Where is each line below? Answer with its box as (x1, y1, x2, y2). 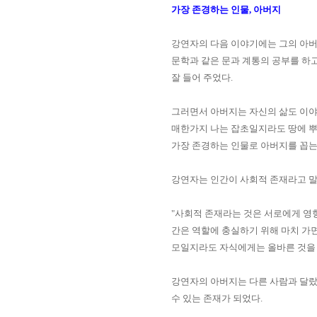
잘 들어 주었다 (171, 72, 231, 83)
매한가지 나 (171, 123, 219, 134)
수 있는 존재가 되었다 (171, 293, 260, 304)
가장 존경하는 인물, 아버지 (171, 4, 281, 15)
